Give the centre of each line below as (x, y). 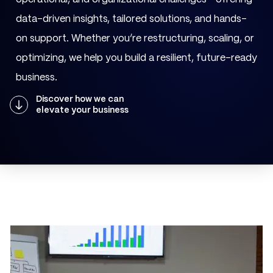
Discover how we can (80, 99)
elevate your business (82, 110)
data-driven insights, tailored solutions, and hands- (131, 19)
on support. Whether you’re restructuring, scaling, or (135, 38)
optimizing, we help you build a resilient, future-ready (136, 58)
